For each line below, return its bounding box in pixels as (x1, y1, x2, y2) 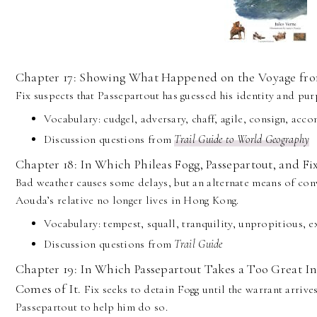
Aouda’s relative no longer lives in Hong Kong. (15, 193, 239, 208)
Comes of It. (15, 281, 81, 297)
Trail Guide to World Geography (174, 132, 310, 147)
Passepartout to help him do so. (15, 300, 171, 315)
